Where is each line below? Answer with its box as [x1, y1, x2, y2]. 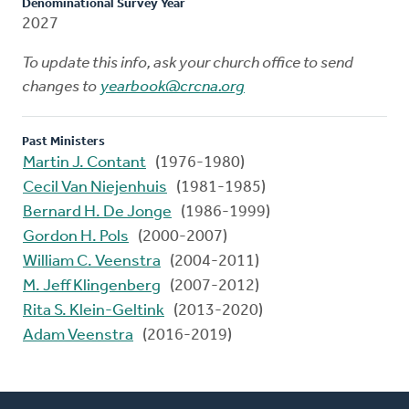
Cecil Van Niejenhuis [23, 178, 167, 196]
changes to [22, 78, 100, 96]
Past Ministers [22, 134, 105, 149]
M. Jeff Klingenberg [23, 277, 161, 295]
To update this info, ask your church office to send [22, 54, 353, 72]
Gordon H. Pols [23, 227, 129, 246]
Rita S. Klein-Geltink [23, 301, 164, 320]
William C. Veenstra [23, 252, 161, 270]
